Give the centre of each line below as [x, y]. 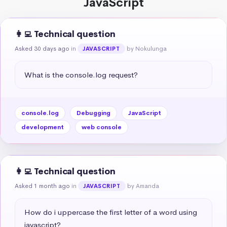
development [43, 127]
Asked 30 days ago [42, 48]
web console [102, 127]
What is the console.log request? [81, 74]
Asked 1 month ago [42, 186]
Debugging [93, 113]
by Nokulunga [146, 48]
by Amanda [143, 186]
